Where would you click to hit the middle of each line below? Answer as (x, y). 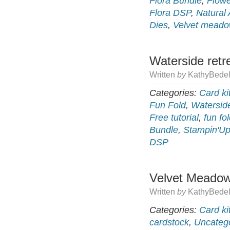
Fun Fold (168, 106)
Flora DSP (170, 13)
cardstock (169, 223)
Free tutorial (174, 118)
